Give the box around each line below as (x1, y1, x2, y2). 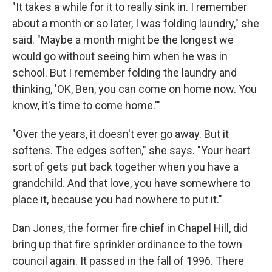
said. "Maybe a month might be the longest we (12, 33, 234, 46)
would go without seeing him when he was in (12, 49, 228, 63)
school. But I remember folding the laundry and (12, 66, 237, 79)
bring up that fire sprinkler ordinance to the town (12, 237, 242, 251)
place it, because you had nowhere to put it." (12, 192, 222, 206)
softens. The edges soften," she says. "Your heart (12, 143, 250, 157)
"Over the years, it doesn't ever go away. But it (12, 127, 229, 140)
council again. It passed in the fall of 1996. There (12, 254, 244, 267)
